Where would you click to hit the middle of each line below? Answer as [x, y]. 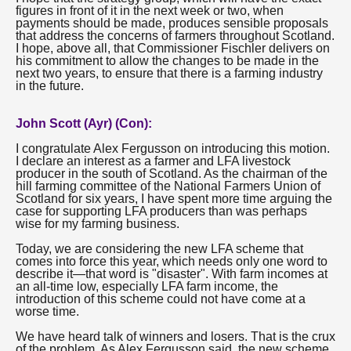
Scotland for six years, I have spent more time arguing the [174, 199]
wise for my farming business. [98, 224]
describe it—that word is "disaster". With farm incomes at [172, 274]
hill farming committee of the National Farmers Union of [168, 186]
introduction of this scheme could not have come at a [161, 299]
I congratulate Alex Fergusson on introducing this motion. [173, 148]
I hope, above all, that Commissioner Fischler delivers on [173, 48]
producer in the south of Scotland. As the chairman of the [172, 174]
